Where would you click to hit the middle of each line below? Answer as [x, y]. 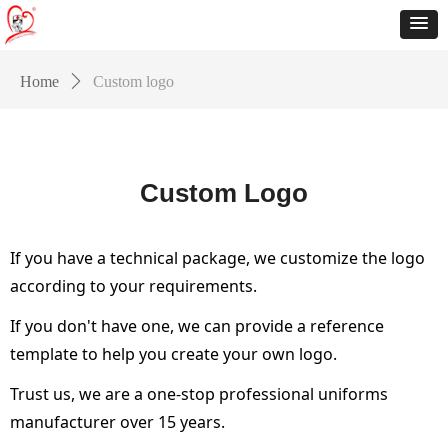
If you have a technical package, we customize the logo [217, 258]
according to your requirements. [137, 286]
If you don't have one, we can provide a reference [197, 326]
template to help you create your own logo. [177, 354]
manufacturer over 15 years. [121, 422]
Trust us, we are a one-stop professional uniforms [199, 394]
